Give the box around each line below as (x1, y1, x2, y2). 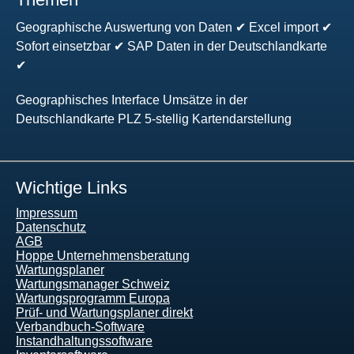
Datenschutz (16, 220, 86, 234)
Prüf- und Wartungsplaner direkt (16, 305, 193, 319)
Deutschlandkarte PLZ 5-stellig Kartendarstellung (16, 111, 292, 126)
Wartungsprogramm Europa (16, 291, 170, 305)
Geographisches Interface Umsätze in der (16, 92, 247, 107)
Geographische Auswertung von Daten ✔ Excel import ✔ (16, 20, 332, 34)
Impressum (16, 205, 77, 220)
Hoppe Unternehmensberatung (16, 248, 190, 262)
